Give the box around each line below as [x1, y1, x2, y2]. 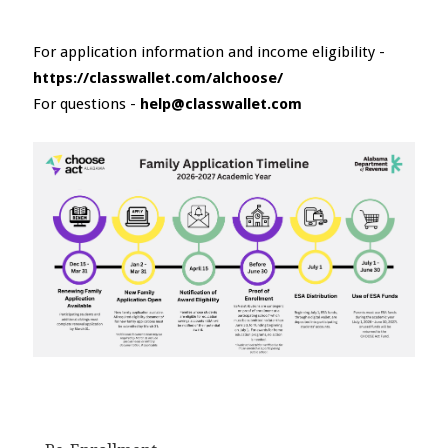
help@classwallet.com [139, 95, 302, 113]
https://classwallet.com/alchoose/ [32, 69, 283, 87]
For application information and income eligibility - [32, 43, 385, 61]
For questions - [32, 95, 136, 113]
